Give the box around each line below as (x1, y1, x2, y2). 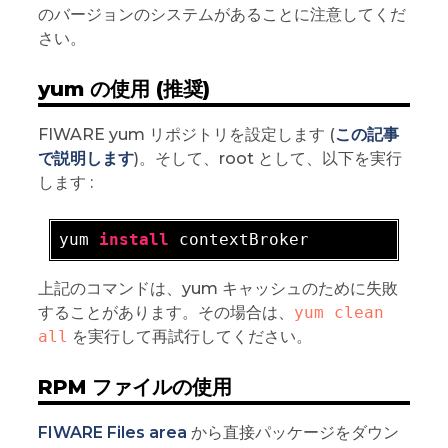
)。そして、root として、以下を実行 (133, 148, 402, 168)
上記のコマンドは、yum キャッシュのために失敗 (37, 278, 398, 298)
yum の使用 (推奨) (37, 76, 210, 101)
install (98, 229, 169, 249)
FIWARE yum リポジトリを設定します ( (37, 124, 335, 144)
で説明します (37, 148, 134, 168)
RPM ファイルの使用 (37, 374, 232, 399)
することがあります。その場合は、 (37, 302, 294, 322)
